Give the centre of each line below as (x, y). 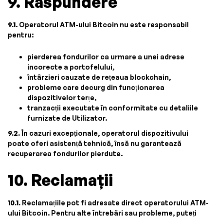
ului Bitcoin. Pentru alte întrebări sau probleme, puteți (102, 213)
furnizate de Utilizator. (67, 118)
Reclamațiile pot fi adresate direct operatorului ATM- (115, 203)
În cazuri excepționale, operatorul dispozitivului (104, 133)
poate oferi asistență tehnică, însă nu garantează (95, 143)
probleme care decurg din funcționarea (96, 87)
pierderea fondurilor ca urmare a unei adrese (106, 57)
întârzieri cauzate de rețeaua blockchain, (99, 77)
